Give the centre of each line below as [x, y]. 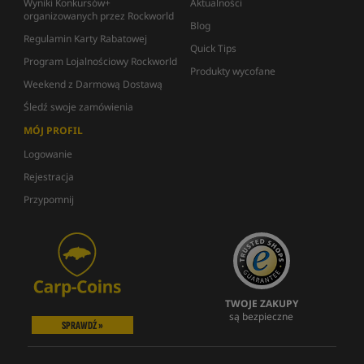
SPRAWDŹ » [82, 325]
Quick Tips [213, 48]
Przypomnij [49, 199]
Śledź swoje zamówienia [78, 107]
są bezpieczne [261, 316]
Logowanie [48, 154]
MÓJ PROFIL [53, 130]
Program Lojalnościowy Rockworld [100, 61]
